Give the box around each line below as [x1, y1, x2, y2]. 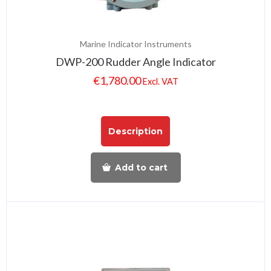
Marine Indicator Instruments [79, 39, 192, 50]
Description [108, 125, 163, 137]
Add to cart [114, 162, 168, 173]
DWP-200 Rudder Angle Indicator [55, 55, 216, 69]
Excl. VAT [142, 76, 178, 87]
